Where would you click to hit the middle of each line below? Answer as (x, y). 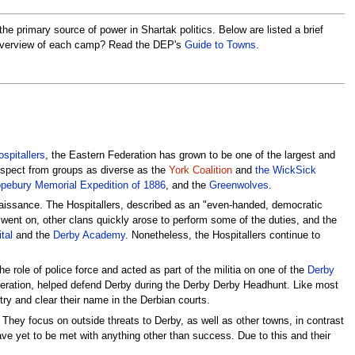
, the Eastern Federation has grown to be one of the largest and (190, 155)
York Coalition (200, 170)
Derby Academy (89, 235)
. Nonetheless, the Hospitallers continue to (222, 235)
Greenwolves (239, 185)
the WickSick (285, 170)
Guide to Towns (220, 46)
